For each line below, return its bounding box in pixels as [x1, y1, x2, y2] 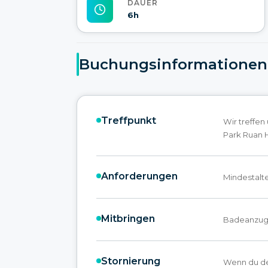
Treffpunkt [101, 114, 156, 126]
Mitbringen [101, 212, 155, 224]
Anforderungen [101, 170, 178, 182]
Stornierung [101, 255, 160, 267]
